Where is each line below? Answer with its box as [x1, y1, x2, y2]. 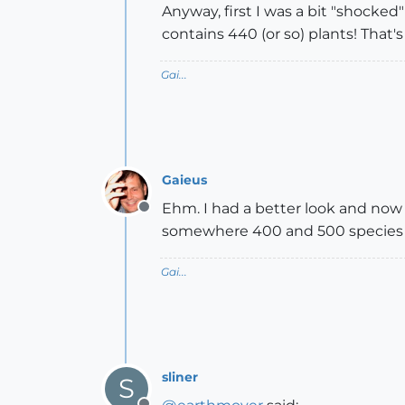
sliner [162, 368, 198, 385]
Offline [143, 208, 191, 225]
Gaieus [162, 171, 207, 188]
